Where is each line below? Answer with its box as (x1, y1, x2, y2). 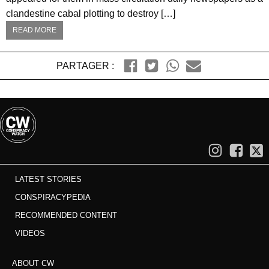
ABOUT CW (12, 258, 54, 268)
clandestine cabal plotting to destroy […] (6, 8, 175, 19)
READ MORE (13, 25, 56, 34)
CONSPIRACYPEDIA (15, 192, 91, 202)
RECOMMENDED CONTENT (15, 210, 117, 220)
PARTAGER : (56, 60, 114, 71)
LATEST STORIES (15, 174, 82, 184)
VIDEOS (15, 228, 45, 238)
